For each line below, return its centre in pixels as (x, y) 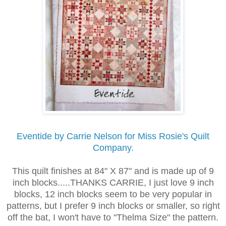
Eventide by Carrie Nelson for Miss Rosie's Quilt (113, 136)
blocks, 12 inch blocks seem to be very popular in (113, 194)
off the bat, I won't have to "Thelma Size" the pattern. (113, 218)
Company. (113, 148)
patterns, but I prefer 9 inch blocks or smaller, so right (113, 206)
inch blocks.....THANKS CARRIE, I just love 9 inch (113, 183)
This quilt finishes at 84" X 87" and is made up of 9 (113, 171)
